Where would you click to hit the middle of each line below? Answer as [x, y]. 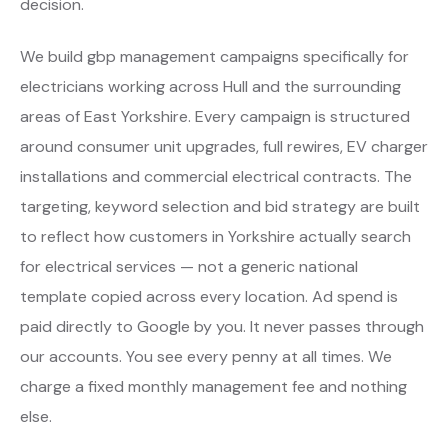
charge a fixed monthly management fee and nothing [213, 386]
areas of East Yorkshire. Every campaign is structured [215, 116]
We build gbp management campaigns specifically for [214, 56]
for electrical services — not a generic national [189, 266]
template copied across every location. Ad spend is [209, 296]
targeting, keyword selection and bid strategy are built [220, 206]
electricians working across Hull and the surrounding [210, 86]
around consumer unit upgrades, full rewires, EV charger [224, 146]
